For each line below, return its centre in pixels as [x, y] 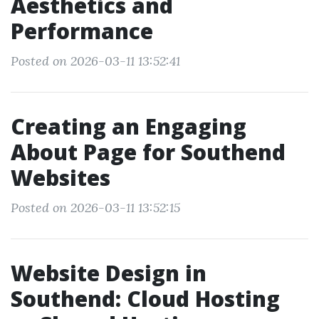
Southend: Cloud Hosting [145, 299]
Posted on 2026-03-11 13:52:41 [95, 61]
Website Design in [109, 273]
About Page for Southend [148, 152]
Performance [82, 31]
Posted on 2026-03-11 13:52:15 [95, 208]
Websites [61, 178]
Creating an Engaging [129, 126]
